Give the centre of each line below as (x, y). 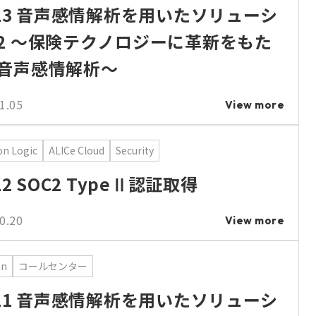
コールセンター (53, 266)
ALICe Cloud (77, 151)
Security (135, 151)
